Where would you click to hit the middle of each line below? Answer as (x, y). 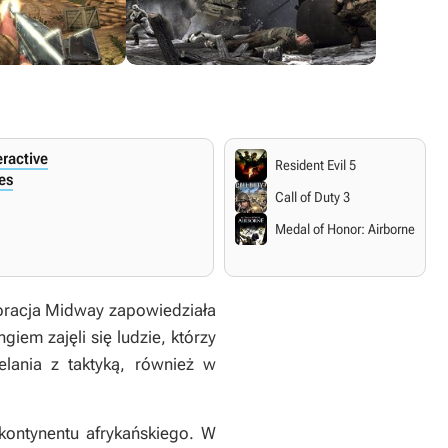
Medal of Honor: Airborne (345, 229)
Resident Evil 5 (315, 165)
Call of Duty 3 (312, 197)
